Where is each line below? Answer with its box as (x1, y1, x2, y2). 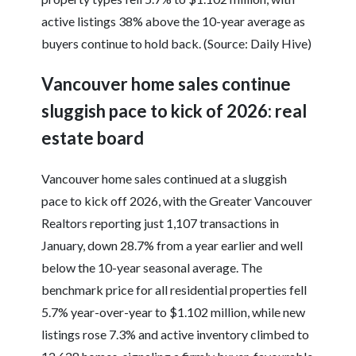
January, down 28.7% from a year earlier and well (41, 238, 304, 253)
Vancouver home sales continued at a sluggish (41, 171, 288, 187)
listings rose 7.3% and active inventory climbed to (41, 327, 310, 342)
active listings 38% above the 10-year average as (41, 14, 306, 29)
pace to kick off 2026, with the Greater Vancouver (41, 193, 313, 209)
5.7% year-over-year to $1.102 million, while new (41, 304, 306, 320)
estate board (41, 127, 145, 149)
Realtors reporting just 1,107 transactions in (41, 215, 280, 231)
